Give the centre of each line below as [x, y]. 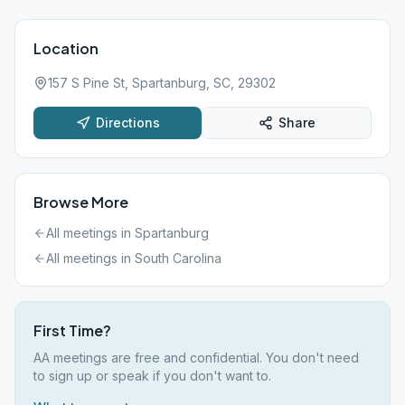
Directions [127, 122]
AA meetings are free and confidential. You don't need [196, 358]
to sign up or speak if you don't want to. [152, 376]
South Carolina [178, 258]
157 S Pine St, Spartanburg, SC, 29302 [162, 83]
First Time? [72, 330]
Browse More [81, 202]
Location [66, 48]
